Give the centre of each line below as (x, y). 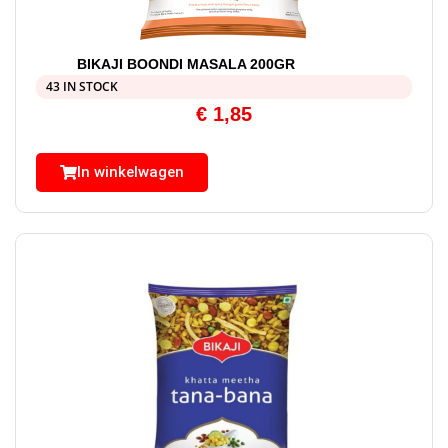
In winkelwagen (130, 172)
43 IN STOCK (82, 87)
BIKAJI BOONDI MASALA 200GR (186, 64)
